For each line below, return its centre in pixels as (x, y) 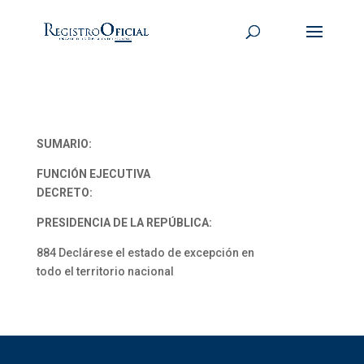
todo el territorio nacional (105, 271)
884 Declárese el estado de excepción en (145, 253)
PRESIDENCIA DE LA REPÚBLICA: (124, 223)
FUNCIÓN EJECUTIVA (93, 174)
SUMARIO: (64, 144)
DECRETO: (64, 193)
